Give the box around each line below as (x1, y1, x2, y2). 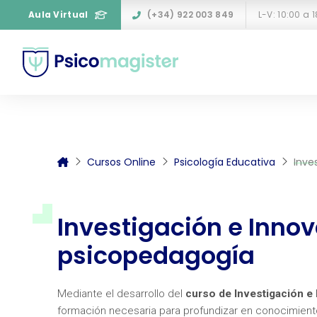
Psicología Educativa (173, 154, 275, 169)
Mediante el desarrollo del (57, 287, 185, 300)
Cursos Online (86, 154, 156, 169)
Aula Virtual (28, 8, 88, 21)
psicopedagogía (57, 239, 255, 272)
